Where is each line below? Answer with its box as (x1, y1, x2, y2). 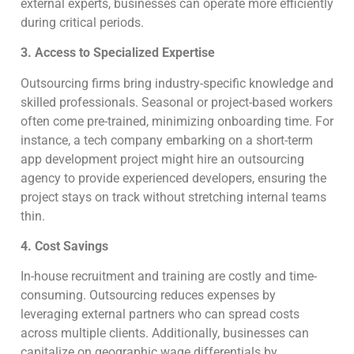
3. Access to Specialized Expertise (21, 45, 215, 61)
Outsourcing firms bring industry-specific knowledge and (21, 75, 333, 91)
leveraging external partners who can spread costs (21, 307, 299, 322)
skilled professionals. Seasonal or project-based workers (21, 94, 333, 110)
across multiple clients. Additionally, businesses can (21, 326, 309, 341)
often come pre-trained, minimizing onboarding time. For (21, 113, 333, 129)
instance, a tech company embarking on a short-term (21, 132, 313, 148)
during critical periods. (21, 14, 147, 30)
